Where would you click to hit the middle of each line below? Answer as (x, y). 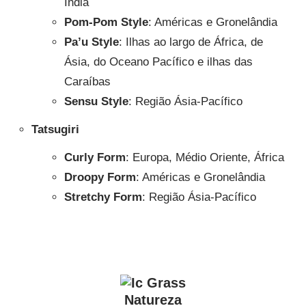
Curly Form (95, 157)
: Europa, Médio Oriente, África (205, 157)
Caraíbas (87, 82)
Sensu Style (96, 101)
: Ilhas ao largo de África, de (191, 42)
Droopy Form (100, 177)
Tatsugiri (55, 129)
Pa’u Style (91, 42)
